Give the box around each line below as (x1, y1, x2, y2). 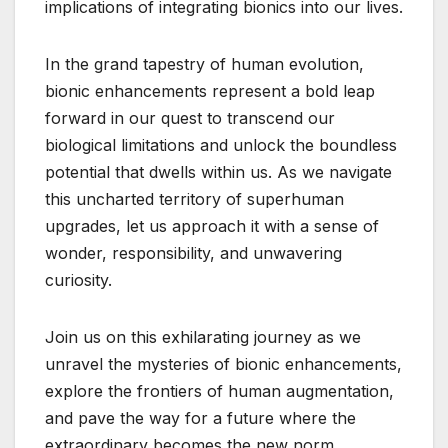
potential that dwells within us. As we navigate (45, 162, 392, 182)
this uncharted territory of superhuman (45, 189, 344, 209)
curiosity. (45, 270, 112, 290)
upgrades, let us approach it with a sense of (45, 216, 379, 236)
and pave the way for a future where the (45, 408, 356, 428)
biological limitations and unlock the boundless (45, 135, 397, 155)
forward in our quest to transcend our (45, 108, 335, 128)
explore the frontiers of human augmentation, (45, 381, 394, 401)
